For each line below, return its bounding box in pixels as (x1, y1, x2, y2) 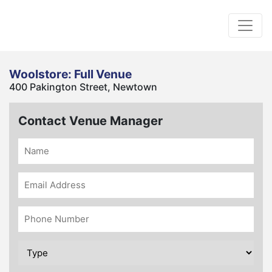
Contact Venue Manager (18, 114, 163, 128)
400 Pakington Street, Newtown (9, 81, 157, 93)
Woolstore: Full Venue (9, 67, 132, 81)
